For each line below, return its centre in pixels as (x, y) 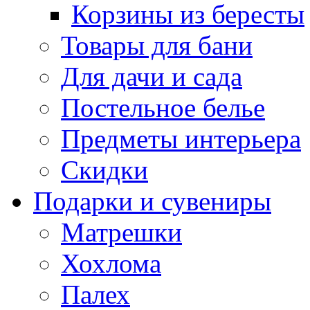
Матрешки (121, 232)
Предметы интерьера (181, 139)
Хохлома (111, 263)
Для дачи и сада (152, 76)
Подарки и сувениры (152, 201)
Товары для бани (157, 45)
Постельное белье (163, 108)
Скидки (104, 170)
